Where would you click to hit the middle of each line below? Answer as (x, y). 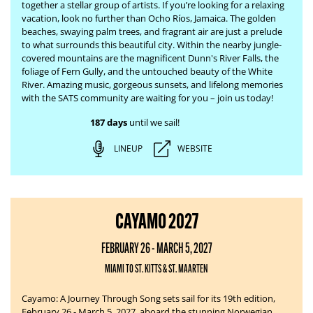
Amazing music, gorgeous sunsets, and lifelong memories (165, 85)
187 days (108, 122)
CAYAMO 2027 (156, 221)
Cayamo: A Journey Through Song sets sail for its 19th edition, (148, 298)
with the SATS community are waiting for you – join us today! (147, 98)
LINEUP (128, 148)
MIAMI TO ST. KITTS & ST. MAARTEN (156, 268)
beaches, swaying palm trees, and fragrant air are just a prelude (152, 31)
